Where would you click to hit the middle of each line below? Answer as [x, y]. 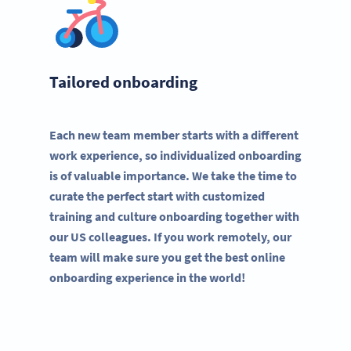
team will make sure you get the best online [167, 257]
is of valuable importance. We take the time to [173, 175]
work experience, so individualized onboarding [175, 155]
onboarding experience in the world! [147, 277]
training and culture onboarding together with [174, 216]
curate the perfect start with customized [157, 195]
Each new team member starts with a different [174, 134]
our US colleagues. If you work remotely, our [170, 236]
